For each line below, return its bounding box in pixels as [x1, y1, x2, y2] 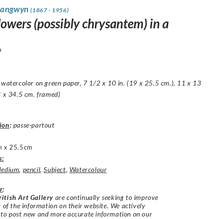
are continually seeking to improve [53, 193, 159, 201]
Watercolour [69, 165, 107, 174]
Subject [44, 165, 66, 174]
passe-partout [11, 120, 55, 129]
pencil [22, 165, 41, 174]
